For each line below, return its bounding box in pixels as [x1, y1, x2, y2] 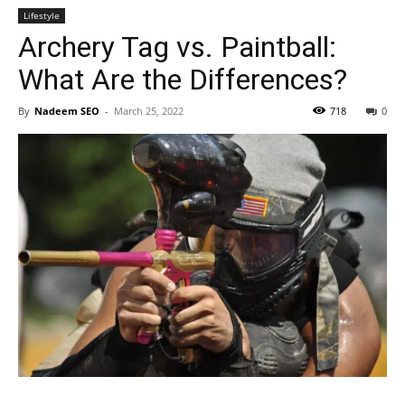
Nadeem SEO [34, 104, 99, 118]
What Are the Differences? [18, 62, 347, 97]
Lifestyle [24, 9, 60, 22]
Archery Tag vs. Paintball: [18, 30, 336, 64]
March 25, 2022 [114, 104, 184, 118]
